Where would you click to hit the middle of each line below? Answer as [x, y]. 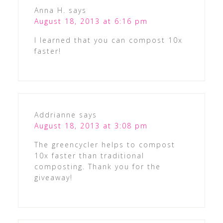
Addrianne [55, 115]
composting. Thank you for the [97, 167]
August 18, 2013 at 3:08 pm [91, 126]
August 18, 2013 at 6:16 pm [91, 21]
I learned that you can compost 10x [108, 40]
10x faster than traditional [89, 156]
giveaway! [53, 178]
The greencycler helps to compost [105, 145]
